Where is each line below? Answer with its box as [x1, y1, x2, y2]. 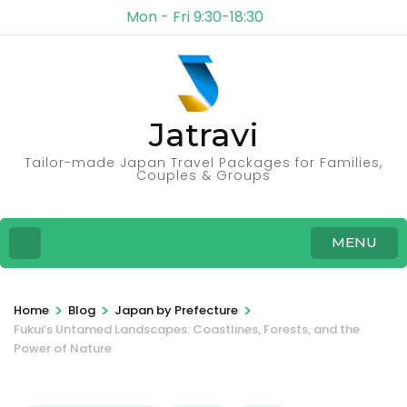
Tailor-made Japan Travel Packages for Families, [25, 154, 382, 172]
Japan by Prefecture [114, 301, 238, 319]
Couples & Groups [136, 166, 271, 184]
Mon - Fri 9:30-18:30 [125, 6, 263, 27]
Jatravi [148, 114, 259, 154]
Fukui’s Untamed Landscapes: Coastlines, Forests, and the [14, 320, 360, 338]
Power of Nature [14, 339, 112, 357]
